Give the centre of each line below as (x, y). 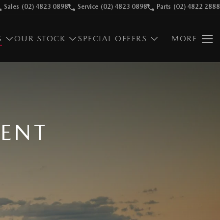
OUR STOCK (40, 39)
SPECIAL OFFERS (112, 39)
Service (88, 7)
